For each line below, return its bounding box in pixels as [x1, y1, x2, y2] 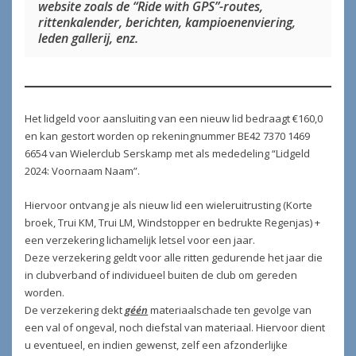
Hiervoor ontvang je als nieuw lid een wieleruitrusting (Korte [25, 197, 313, 212]
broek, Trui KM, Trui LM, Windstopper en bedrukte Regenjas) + [25, 215, 321, 230]
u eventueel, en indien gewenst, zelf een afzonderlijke [25, 337, 288, 352]
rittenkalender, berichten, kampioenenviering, [37, 14, 296, 32]
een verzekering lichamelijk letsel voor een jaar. [25, 232, 256, 247]
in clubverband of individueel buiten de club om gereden [25, 267, 298, 282]
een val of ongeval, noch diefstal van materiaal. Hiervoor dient [25, 319, 326, 335]
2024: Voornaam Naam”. [25, 164, 141, 179]
